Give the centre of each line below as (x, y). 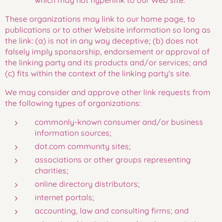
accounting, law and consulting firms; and (112, 211)
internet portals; (64, 197)
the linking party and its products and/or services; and (106, 62)
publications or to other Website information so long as (108, 30)
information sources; (73, 133)
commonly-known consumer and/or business (119, 122)
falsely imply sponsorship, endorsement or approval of (107, 52)
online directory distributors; (87, 184)
